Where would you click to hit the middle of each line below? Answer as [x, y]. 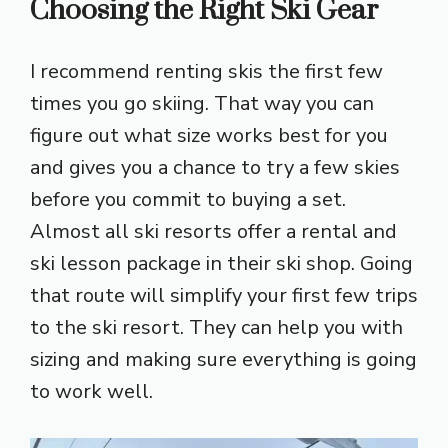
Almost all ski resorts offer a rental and [213, 231]
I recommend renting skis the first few [206, 71]
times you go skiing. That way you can [202, 103]
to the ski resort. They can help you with [216, 327]
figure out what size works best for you [209, 135]
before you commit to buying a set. [188, 199]
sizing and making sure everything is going [223, 359]
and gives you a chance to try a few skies [215, 167]
